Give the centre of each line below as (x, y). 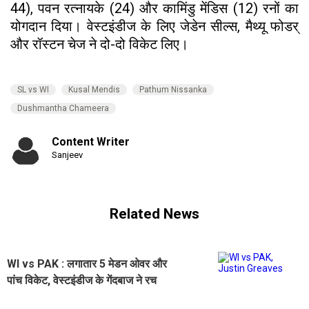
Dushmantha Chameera (63, 108)
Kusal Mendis (94, 89)
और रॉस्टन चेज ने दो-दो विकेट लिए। (101, 44)
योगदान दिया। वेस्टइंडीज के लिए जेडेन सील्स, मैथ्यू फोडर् (154, 26)
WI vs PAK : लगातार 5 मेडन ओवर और (87, 263)
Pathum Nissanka (173, 89)
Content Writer (91, 141)
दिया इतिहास (32, 297)
